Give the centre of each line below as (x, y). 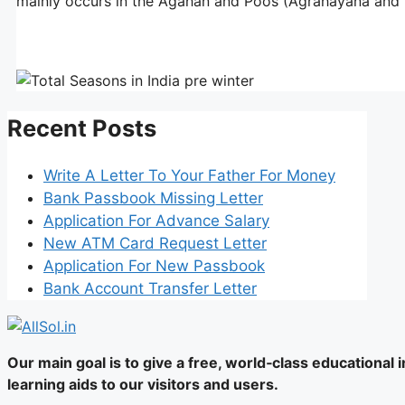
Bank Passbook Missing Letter (153, 198)
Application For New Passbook (154, 265)
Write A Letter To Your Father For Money (189, 175)
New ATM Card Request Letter (155, 243)
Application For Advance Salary (156, 220)
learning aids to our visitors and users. (143, 384)
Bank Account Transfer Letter (150, 288)
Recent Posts (82, 127)
